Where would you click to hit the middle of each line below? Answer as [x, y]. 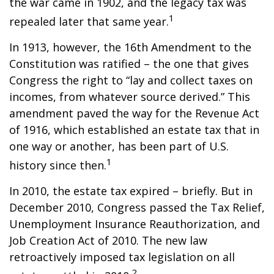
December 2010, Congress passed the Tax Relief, [137, 207]
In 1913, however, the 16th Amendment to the [130, 47]
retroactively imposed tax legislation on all [122, 257]
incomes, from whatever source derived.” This [130, 97]
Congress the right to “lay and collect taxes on [131, 80]
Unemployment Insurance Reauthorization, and [135, 224]
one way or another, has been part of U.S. [119, 146]
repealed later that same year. [89, 21]
